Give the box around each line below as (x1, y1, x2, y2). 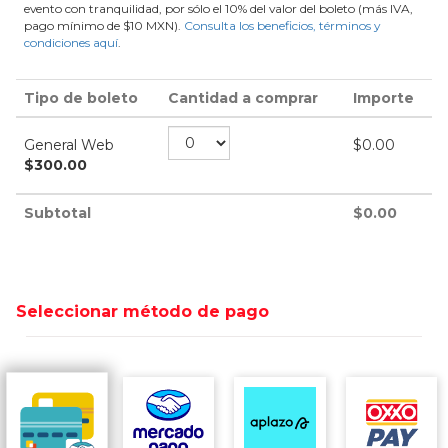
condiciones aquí (24, 35, 118, 50)
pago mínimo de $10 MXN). (24, 18, 184, 33)
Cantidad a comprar (168, 89, 318, 107)
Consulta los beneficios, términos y (184, 18, 380, 33)
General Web (24, 136, 114, 154)
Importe (353, 89, 414, 107)
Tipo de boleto (24, 89, 138, 107)
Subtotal (24, 204, 91, 222)
